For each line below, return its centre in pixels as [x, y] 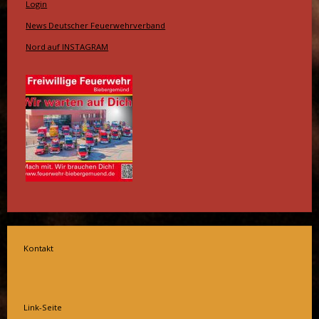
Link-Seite [42, 308]
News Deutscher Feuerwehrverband [96, 26]
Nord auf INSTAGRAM [67, 47]
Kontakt [38, 248]
